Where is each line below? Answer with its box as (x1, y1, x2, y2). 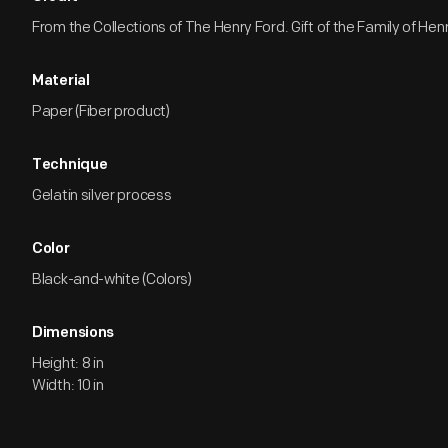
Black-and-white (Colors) (32, 270, 192, 289)
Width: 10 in (32, 376, 104, 395)
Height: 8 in (32, 354, 104, 373)
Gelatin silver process (32, 186, 172, 205)
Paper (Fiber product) (32, 102, 170, 121)
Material (32, 74, 90, 89)
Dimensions (32, 326, 114, 341)
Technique (32, 158, 108, 173)
